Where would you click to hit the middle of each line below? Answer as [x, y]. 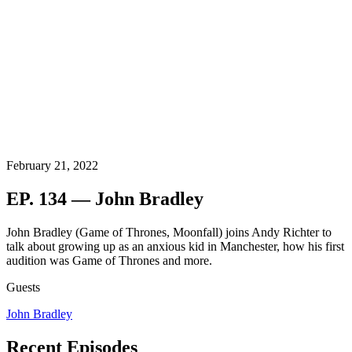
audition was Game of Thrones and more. [109, 260]
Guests [23, 287]
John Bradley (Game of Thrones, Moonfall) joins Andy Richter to [169, 232]
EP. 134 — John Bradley [105, 199]
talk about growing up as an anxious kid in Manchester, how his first [175, 246]
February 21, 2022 [52, 166]
